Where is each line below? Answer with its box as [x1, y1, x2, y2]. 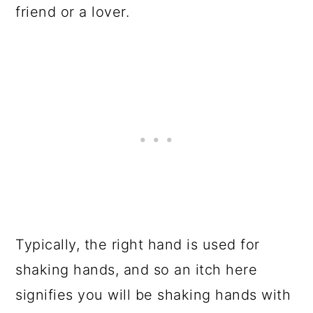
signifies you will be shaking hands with [15, 286, 291, 303]
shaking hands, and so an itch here [15, 261, 258, 278]
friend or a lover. [15, 3, 134, 20]
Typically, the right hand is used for [15, 236, 260, 253]
